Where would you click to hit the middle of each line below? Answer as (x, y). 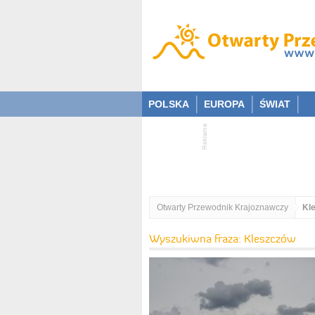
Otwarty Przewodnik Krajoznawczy (223, 207)
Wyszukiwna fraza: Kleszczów (223, 238)
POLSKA (169, 104)
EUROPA (224, 104)
